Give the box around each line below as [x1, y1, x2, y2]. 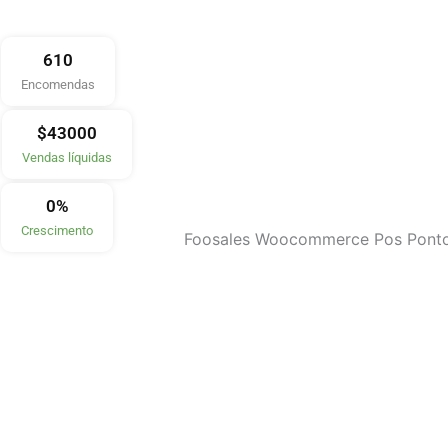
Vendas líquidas [22, 150, 112, 165]
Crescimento [21, 223, 93, 238]
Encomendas [21, 77, 95, 92]
